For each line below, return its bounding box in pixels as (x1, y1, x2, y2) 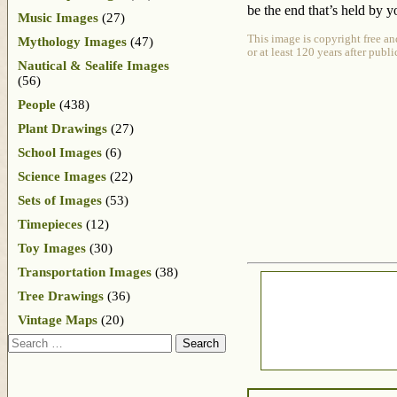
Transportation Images (18, 264, 152, 279)
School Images (18, 144, 102, 160)
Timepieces (18, 216, 82, 231)
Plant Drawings (18, 121, 107, 136)
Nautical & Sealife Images (18, 58, 169, 73)
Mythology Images (18, 34, 127, 49)
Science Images (18, 168, 106, 183)
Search (7, 332, 45, 348)
